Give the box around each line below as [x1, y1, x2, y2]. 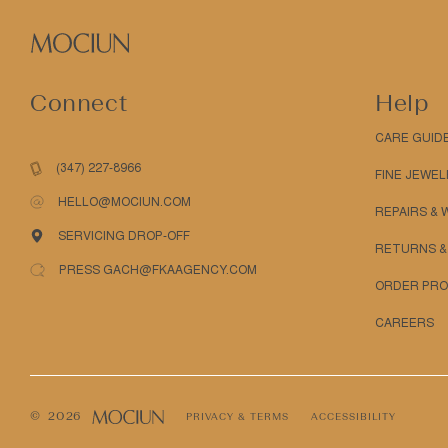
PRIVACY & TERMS [186, 410, 290, 423]
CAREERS [375, 316, 434, 330]
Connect [30, 88, 128, 117]
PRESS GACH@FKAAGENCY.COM [59, 263, 257, 277]
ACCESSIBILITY [311, 410, 397, 423]
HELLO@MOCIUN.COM [58, 195, 191, 209]
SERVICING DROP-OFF [58, 229, 190, 243]
